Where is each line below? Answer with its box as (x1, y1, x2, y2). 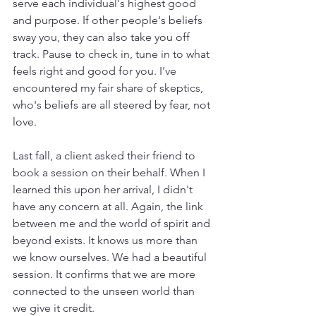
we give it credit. (13, 300, 95, 315)
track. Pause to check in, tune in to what (13, 47, 212, 61)
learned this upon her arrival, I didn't (13, 182, 195, 196)
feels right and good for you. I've (13, 63, 179, 78)
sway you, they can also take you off (13, 30, 193, 44)
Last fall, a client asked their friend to (13, 148, 198, 162)
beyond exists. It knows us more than (13, 233, 200, 247)
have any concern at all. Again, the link (13, 199, 206, 213)
